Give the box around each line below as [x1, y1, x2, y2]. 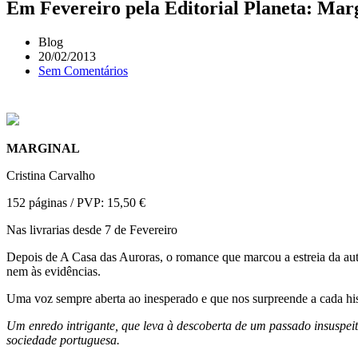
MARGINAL [6, 141, 80, 155]
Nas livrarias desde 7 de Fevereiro [6, 222, 177, 237]
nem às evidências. [6, 264, 101, 278]
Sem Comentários [38, 64, 128, 78]
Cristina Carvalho [6, 168, 95, 182]
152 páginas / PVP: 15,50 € [6, 195, 145, 209]
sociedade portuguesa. [6, 332, 120, 347]
